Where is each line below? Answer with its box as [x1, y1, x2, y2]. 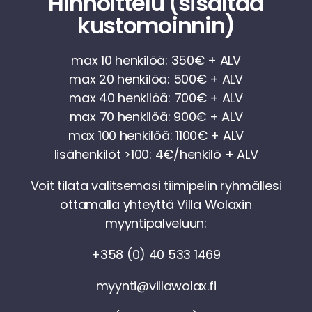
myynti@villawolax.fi [95, 276, 217, 295]
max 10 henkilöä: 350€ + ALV [71, 51, 241, 69]
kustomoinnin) [77, 9, 235, 41]
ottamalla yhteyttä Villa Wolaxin [60, 195, 252, 213]
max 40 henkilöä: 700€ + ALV [69, 88, 243, 107]
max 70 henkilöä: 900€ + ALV [69, 107, 243, 125]
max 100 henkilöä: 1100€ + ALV [68, 126, 244, 144]
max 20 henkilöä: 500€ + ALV [69, 70, 243, 88]
